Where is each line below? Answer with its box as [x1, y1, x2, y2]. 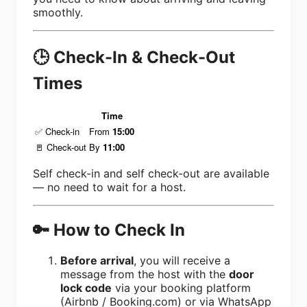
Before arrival [60, 253, 134, 267]
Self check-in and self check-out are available [33, 166, 269, 180]
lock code [60, 280, 112, 295]
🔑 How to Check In [33, 219, 185, 240]
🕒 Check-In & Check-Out [33, 47, 235, 67]
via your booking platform [112, 280, 251, 295]
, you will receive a [134, 253, 230, 267]
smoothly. [33, 5, 83, 19]
